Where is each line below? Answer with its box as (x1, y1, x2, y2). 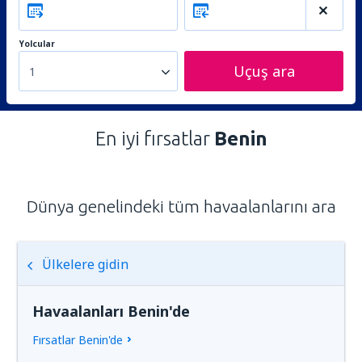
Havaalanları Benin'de (32, 301, 191, 321)
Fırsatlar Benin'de (32, 332, 124, 347)
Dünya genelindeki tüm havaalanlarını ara (26, 196, 336, 216)
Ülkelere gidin (42, 255, 129, 273)
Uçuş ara (233, 61, 295, 81)
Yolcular (19, 38, 55, 49)
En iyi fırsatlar (95, 128, 214, 149)
